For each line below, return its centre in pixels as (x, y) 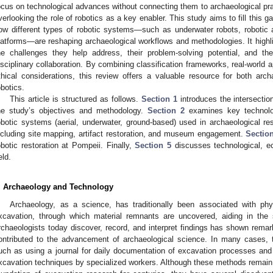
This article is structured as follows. (76, 99)
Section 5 (153, 145)
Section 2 (166, 110)
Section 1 (159, 99)
